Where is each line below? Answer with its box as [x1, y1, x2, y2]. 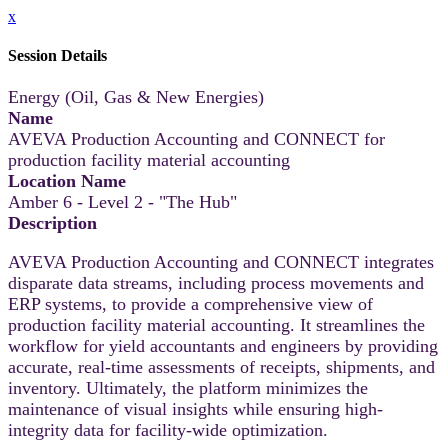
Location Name [8, 170, 126, 191]
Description [8, 212, 97, 233]
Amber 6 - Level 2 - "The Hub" [8, 191, 237, 212]
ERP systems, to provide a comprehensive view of [8, 293, 373, 314]
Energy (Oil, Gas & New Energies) [8, 86, 264, 107]
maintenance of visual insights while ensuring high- [8, 398, 383, 419]
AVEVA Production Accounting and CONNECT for [8, 128, 385, 149]
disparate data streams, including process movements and [8, 272, 424, 293]
